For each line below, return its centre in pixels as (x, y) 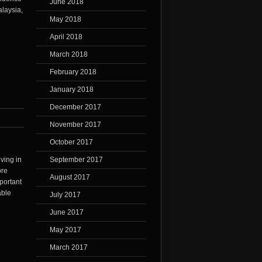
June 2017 (66, 213)
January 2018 (71, 90)
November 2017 (75, 125)
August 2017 (70, 177)
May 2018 (65, 20)
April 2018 (66, 37)
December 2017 (75, 107)
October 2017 (71, 142)
